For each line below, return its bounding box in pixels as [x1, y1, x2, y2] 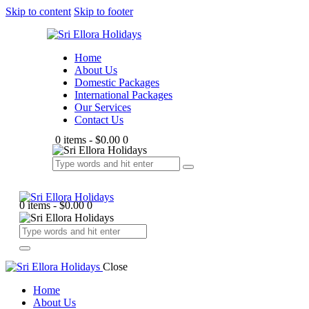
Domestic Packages [74, 77, 159, 88]
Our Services [74, 101, 131, 113]
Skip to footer [74, 6, 133, 17]
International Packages [74, 89, 172, 101]
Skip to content [6, 6, 71, 17]
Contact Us [74, 114, 123, 126]
